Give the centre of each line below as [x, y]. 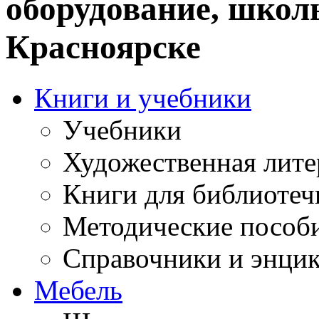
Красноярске [103, 47]
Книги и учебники [143, 98]
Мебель [78, 290]
